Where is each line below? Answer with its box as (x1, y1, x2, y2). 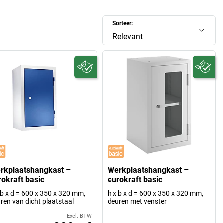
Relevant (112, 31, 143, 41)
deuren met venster (108, 197, 167, 206)
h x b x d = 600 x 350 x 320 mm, (108, 189, 204, 198)
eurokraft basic (108, 175, 163, 185)
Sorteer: (112, 19, 133, 27)
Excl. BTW (67, 213, 92, 220)
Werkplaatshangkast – (108, 165, 189, 175)
